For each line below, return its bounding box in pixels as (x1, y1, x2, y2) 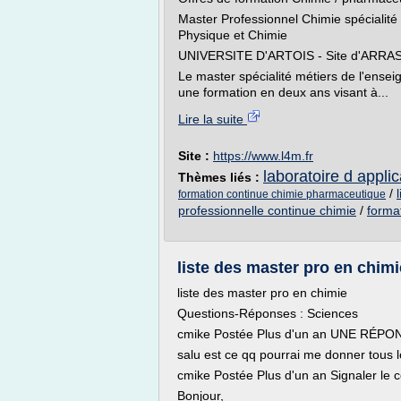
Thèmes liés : (178, 170, 263, 184)
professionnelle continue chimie (178, 203, 356, 218)
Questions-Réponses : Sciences (177, 306, 358, 320)
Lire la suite (178, 112, 247, 126)
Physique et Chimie (178, 28, 287, 42)
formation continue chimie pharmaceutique (178, 188, 386, 200)
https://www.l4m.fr (213, 149, 313, 163)
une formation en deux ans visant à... (178, 85, 388, 99)
